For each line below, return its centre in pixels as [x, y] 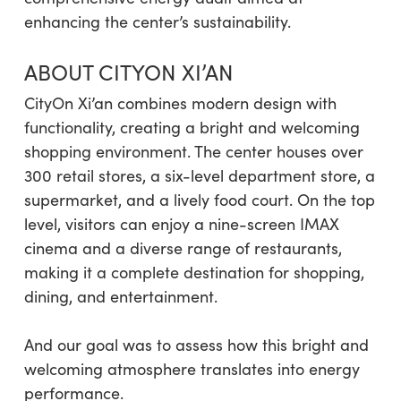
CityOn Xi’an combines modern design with [180, 102]
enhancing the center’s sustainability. [157, 21]
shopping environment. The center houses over [193, 151]
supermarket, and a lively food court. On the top [199, 199]
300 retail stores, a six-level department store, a [199, 175]
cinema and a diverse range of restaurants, [183, 247]
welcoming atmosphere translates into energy [192, 368]
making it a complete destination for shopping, [194, 272]
